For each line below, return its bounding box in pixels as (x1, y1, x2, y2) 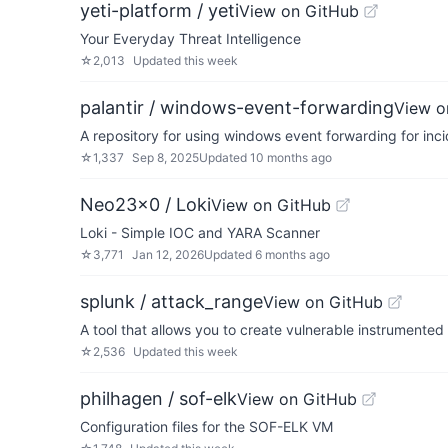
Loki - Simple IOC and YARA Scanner (80, 224, 320, 241)
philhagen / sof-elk (80, 388, 237, 409)
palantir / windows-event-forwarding (80, 97, 394, 118)
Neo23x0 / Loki (80, 194, 211, 215)
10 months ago (250, 150, 332, 165)
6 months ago (255, 247, 330, 262)
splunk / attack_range (80, 291, 263, 312)
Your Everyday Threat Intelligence (80, 30, 301, 47)
